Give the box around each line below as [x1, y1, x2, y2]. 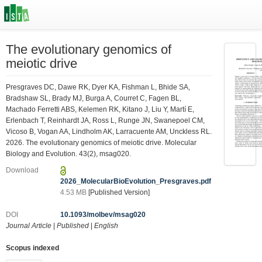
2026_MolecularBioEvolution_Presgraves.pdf [60, 177, 212, 185]
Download [6, 166, 39, 174]
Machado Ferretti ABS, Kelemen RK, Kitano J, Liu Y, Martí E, [6, 105, 194, 113]
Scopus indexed [6, 244, 59, 252]
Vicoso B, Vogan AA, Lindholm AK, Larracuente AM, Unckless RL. [6, 127, 212, 136]
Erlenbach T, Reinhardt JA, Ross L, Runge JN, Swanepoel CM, [6, 116, 205, 125]
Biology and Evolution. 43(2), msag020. [6, 149, 131, 158]
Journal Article [6, 222, 51, 230]
